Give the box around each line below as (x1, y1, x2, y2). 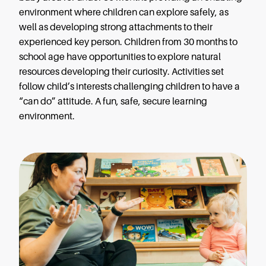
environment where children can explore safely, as (19, 7, 229, 18)
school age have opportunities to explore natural (19, 52, 221, 63)
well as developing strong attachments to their (19, 22, 213, 33)
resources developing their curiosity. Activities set (19, 66, 224, 78)
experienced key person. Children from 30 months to (19, 37, 237, 48)
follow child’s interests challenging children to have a (19, 81, 240, 93)
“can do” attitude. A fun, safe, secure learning (19, 96, 207, 107)
